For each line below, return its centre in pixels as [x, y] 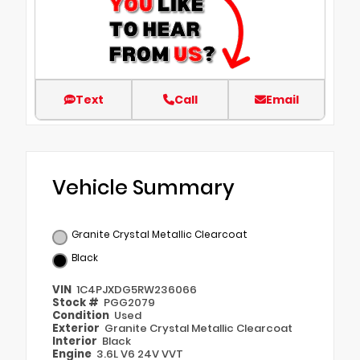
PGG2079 [130, 302]
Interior [76, 341]
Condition [82, 315]
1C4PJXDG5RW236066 [137, 289]
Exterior [77, 328]
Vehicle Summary [143, 187]
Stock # [77, 302]
